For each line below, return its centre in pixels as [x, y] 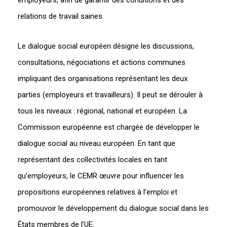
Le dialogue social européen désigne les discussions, [106, 46]
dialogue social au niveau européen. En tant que [96, 143]
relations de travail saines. [61, 16]
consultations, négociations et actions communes [101, 62]
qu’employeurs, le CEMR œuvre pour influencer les [101, 176]
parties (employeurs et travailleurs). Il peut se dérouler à [110, 94]
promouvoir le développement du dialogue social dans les [113, 208]
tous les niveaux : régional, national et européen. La [102, 111]
